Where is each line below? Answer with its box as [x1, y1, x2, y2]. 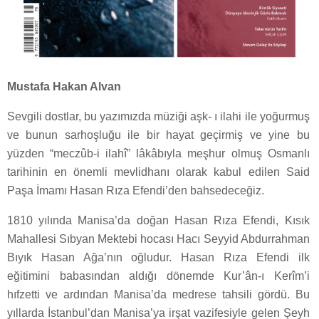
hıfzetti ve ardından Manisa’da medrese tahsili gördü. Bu [7, 288, 310, 301]
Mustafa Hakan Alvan [7, 80, 121, 93]
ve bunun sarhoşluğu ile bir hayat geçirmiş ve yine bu [7, 129, 310, 142]
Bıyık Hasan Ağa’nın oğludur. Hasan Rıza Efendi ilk [7, 251, 310, 264]
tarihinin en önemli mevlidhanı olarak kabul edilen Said [7, 166, 310, 179]
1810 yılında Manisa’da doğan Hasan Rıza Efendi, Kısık [7, 214, 310, 227]
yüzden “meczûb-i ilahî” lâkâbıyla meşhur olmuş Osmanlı [7, 147, 310, 160]
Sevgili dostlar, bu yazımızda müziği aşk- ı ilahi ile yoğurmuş [7, 110, 310, 123]
